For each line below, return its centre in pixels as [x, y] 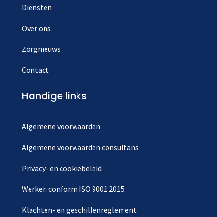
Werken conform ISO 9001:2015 [73, 189]
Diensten [37, 8]
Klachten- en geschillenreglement [79, 210]
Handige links [54, 96]
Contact [35, 70]
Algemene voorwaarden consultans [80, 147]
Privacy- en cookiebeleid [62, 168]
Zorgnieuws [41, 49]
